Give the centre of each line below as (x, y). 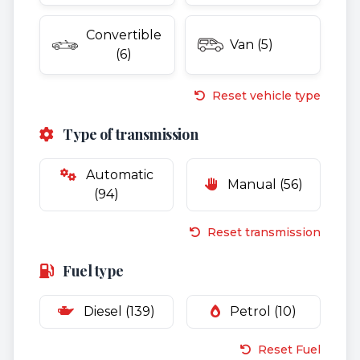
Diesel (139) (118, 311)
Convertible (123, 35)
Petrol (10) (262, 311)
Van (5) (252, 45)
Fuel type (92, 271)
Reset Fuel (288, 350)
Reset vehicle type (265, 96)
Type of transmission (129, 134)
